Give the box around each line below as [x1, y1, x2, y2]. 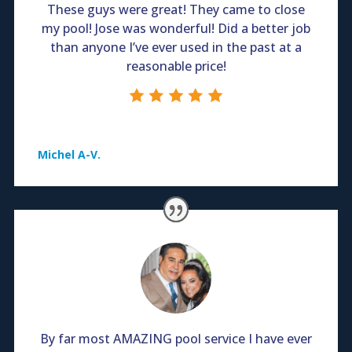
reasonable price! [126, 57, 226, 75]
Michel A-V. [38, 147, 101, 163]
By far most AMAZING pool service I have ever [40, 329, 312, 347]
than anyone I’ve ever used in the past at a [50, 38, 302, 57]
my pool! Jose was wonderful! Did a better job [42, 20, 310, 38]
